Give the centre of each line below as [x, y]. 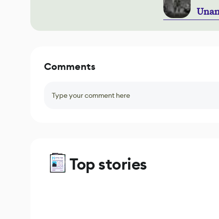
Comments [70, 67]
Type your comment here [91, 95]
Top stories [108, 164]
